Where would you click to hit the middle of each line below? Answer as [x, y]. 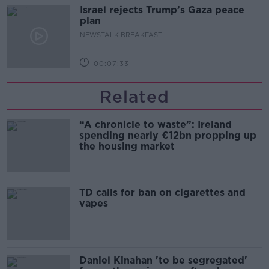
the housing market [127, 146]
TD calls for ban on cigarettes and [162, 192]
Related [134, 96]
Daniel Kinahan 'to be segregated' [163, 260]
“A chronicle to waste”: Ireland [156, 124]
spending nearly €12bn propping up [168, 135]
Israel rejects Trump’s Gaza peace [162, 10]
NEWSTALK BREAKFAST [121, 35]
